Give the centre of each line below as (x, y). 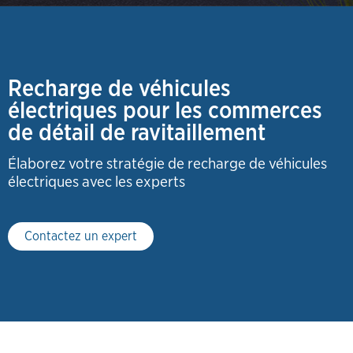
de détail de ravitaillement (137, 132)
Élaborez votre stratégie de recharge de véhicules (167, 163)
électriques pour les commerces (165, 110)
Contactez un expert (81, 236)
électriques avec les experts (97, 182)
